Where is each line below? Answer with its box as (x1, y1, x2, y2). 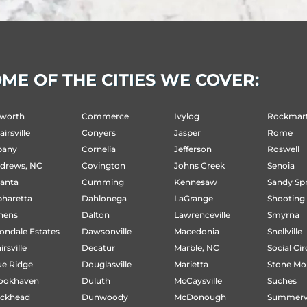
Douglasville (81, 258, 132, 269)
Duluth (81, 275, 110, 286)
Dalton (81, 209, 110, 220)
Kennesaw (174, 176, 218, 187)
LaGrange (174, 193, 214, 204)
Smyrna (267, 209, 300, 220)
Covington (81, 160, 125, 171)
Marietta (174, 258, 209, 269)
